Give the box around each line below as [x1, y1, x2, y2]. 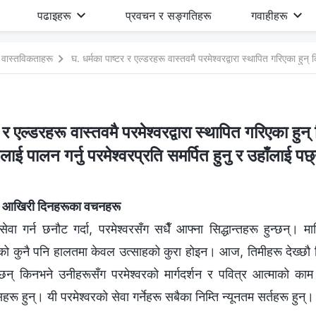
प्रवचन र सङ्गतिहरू [125, 8, 212, 23]
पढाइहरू [37, 8, 72, 23]
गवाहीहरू [250, 8, 288, 23]
